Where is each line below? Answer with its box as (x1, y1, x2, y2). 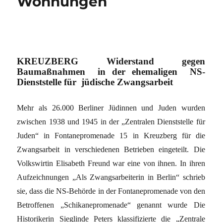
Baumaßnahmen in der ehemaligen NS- (17, 66, 205, 77)
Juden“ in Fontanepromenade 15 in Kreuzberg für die (17, 131, 205, 140)
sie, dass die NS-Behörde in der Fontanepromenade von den (17, 186, 205, 195)
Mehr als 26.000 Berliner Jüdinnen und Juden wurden (17, 103, 205, 112)
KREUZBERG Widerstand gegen (17, 55, 205, 66)
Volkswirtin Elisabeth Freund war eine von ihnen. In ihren (17, 159, 205, 167)
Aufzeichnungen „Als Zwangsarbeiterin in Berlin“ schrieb (17, 172, 205, 181)
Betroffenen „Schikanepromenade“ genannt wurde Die (17, 200, 205, 209)
